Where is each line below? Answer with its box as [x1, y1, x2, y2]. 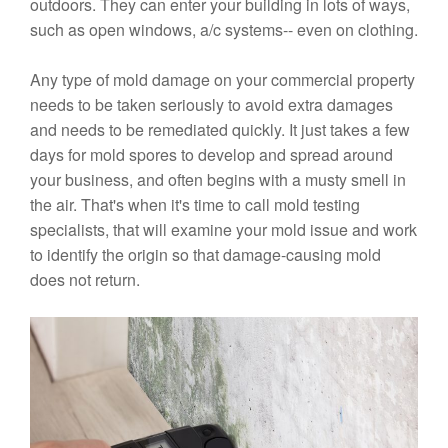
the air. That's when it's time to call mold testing [30, 192, 360, 216]
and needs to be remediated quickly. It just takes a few [30, 117, 410, 141]
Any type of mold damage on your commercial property [30, 67, 415, 91]
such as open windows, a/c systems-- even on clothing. [30, 17, 418, 41]
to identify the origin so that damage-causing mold [30, 242, 381, 266]
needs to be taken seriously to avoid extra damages [30, 92, 393, 116]
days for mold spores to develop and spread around [30, 142, 393, 166]
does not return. [30, 267, 140, 291]
